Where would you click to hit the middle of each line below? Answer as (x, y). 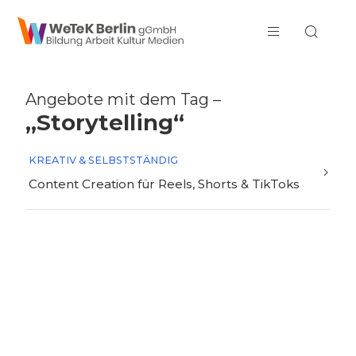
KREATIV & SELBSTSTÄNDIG (103, 160)
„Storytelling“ (105, 122)
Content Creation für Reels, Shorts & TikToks (164, 184)
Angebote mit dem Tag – (123, 99)
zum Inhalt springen (68, 15)
